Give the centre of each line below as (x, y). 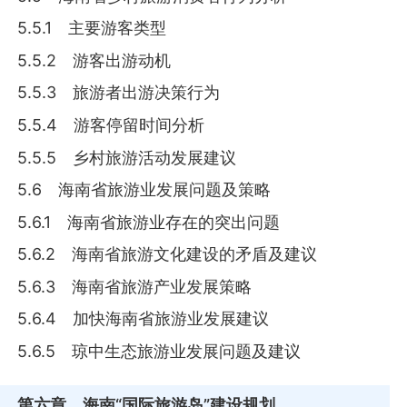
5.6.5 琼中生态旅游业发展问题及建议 (159, 351)
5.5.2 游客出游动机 (94, 60)
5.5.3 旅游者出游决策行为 (119, 93)
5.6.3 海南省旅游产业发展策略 (135, 286)
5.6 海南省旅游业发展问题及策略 (144, 190)
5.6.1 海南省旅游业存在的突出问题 (149, 222)
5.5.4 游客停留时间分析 (111, 125)
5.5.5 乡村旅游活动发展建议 (127, 157)
